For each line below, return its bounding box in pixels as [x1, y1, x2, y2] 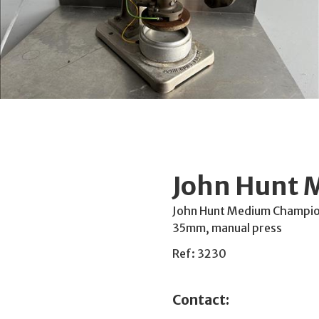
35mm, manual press [172, 221, 282, 235]
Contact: [172, 291, 229, 308]
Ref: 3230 [172, 246, 226, 261]
